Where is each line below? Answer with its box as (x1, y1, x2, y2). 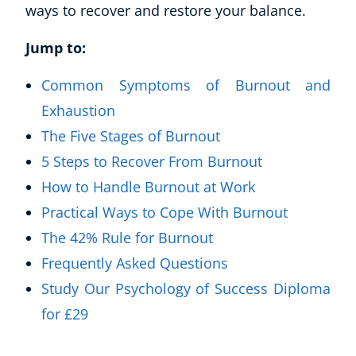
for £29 (41, 304, 88, 323)
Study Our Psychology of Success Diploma (41, 279, 331, 298)
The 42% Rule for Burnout (41, 228, 213, 247)
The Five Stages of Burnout (41, 126, 220, 145)
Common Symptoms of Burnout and (41, 75, 331, 95)
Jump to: (25, 38, 86, 57)
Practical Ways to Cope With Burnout (41, 203, 288, 222)
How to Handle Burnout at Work (41, 177, 255, 196)
